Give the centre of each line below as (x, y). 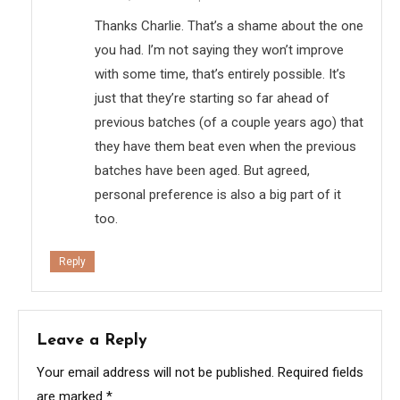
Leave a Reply (92, 340)
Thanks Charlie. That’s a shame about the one (229, 25)
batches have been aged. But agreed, (202, 170)
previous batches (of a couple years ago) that (229, 122)
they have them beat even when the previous (225, 146)
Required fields (321, 372)
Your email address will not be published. (155, 372)
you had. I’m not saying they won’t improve (219, 50)
